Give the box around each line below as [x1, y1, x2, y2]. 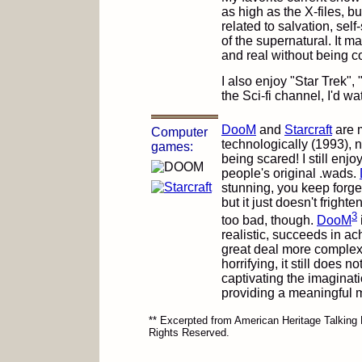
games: [151, 140, 193, 154]
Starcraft [284, 123, 332, 137]
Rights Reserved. [149, 326, 229, 339]
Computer [151, 125, 208, 139]
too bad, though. [221, 213, 317, 228]
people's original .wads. [221, 166, 360, 180]
